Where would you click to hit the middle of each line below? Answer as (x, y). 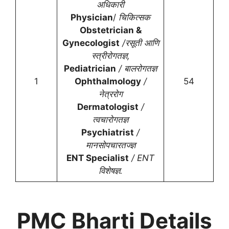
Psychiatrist (108, 132)
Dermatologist (108, 107)
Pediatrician (90, 68)
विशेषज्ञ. (110, 171)
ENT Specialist (98, 158)
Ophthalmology (108, 81)
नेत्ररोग (110, 94)
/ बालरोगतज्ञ (136, 68)
